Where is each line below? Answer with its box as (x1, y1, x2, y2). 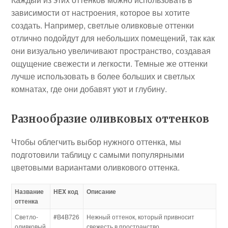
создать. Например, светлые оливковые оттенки (11, 19, 194, 31)
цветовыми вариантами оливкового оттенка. (11, 161, 180, 173)
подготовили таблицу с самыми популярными (11, 149, 185, 160)
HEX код (53, 187, 79, 196)
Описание (87, 187, 117, 196)
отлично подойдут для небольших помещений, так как (11, 32, 215, 44)
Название (15, 187, 44, 196)
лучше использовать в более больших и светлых (11, 70, 195, 82)
